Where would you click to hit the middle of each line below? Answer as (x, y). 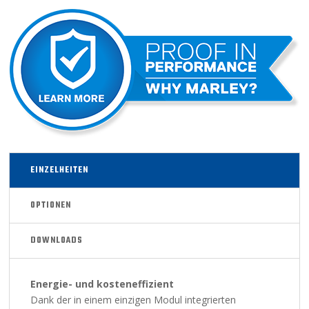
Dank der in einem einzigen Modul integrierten (133, 299)
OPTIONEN (51, 205)
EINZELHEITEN (60, 170)
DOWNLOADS (57, 240)
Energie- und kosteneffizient (102, 283)
